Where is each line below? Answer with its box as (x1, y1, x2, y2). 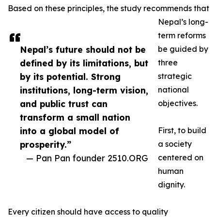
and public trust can (20, 98, 108, 109)
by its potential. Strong (20, 71, 121, 82)
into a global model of (20, 125, 119, 137)
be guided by (158, 44, 208, 54)
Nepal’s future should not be (20, 44, 146, 55)
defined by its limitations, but (20, 58, 148, 69)
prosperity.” (20, 139, 71, 150)
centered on (158, 153, 203, 163)
